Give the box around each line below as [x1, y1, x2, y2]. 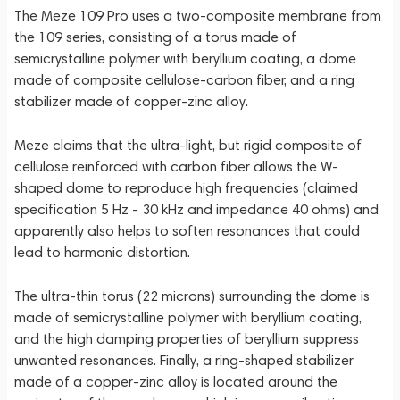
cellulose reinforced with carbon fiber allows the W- [14, 158, 338, 175]
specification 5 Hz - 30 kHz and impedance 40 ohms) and [14, 201, 379, 218]
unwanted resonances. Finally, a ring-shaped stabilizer [14, 352, 354, 369]
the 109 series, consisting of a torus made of [14, 29, 296, 46]
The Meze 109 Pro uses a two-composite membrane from [14, 7, 381, 24]
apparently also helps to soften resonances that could [14, 222, 360, 239]
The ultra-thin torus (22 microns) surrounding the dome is [14, 287, 370, 304]
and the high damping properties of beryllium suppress [14, 330, 359, 347]
